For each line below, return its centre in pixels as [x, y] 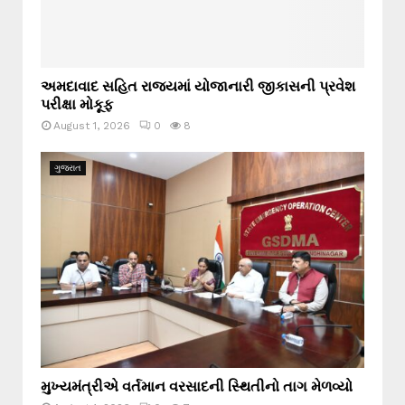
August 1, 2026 [92, 126]
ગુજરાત [68, 168]
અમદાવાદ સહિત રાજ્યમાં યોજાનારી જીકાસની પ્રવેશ [198, 86]
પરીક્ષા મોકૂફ [77, 104]
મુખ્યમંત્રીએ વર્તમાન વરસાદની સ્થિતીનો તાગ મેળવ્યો [197, 385]
